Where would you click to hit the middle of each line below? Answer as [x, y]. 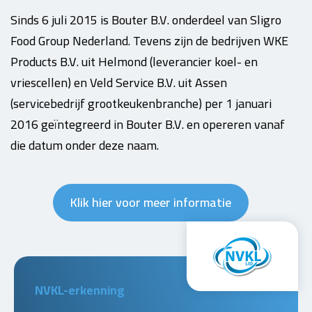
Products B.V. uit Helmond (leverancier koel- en [134, 62]
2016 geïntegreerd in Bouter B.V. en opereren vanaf [148, 124]
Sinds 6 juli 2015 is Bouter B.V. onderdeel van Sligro [146, 20]
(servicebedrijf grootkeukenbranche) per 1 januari [141, 103]
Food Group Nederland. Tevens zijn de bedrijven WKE [149, 41]
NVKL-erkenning [80, 290]
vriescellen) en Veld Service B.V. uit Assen [119, 83]
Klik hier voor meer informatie [151, 202]
